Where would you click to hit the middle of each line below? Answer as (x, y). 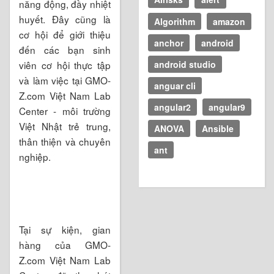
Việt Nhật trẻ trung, (65, 126)
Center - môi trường (65, 110)
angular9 (227, 107)
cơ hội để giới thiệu (65, 34)
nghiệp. (35, 156)
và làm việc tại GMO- (65, 80)
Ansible (218, 128)
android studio (185, 64)
